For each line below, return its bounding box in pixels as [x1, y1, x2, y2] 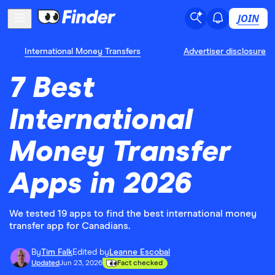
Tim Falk [41, 248, 72, 257]
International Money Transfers [25, 47, 141, 56]
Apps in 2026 [9, 169, 192, 199]
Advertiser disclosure [184, 47, 266, 56]
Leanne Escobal [109, 248, 170, 257]
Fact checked [117, 260, 163, 267]
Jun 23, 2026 [60, 260, 103, 267]
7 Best [9, 74, 95, 103]
